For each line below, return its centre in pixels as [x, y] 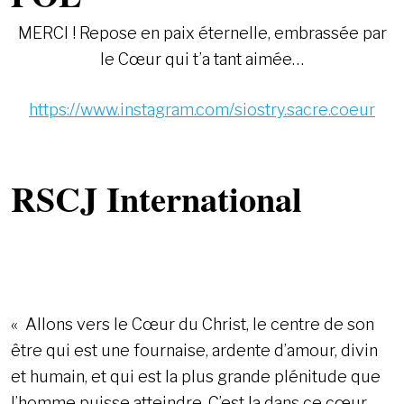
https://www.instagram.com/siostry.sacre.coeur [202, 109]
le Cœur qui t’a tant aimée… [202, 59]
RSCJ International [156, 198]
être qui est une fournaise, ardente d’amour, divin [194, 350]
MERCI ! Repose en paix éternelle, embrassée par [202, 32]
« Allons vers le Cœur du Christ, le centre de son [193, 324]
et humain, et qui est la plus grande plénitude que [196, 376]
